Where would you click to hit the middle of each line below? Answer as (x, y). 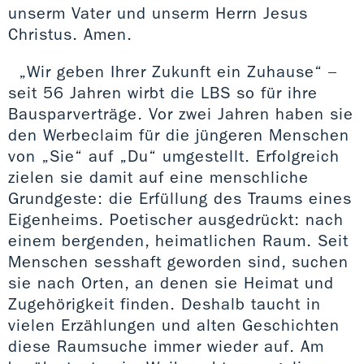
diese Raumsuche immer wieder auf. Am (166, 346)
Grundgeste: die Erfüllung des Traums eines (180, 198)
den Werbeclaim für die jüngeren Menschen (179, 134)
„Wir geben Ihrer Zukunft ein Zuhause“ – (178, 71)
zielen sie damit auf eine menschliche (158, 177)
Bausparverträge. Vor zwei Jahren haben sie (181, 113)
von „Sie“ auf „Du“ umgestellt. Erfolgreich (174, 156)
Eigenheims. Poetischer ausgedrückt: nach (176, 219)
